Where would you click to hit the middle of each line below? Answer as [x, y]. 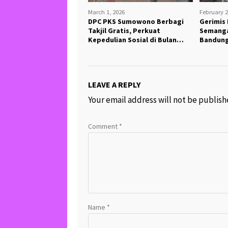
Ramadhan [106, 49]
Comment [104, 126]
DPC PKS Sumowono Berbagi [136, 22]
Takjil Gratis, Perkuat [124, 31]
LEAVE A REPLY [114, 85]
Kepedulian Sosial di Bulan [132, 40]
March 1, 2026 [106, 12]
